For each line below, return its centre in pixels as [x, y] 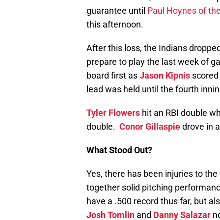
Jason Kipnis [165, 76]
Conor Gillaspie [150, 127]
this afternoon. [115, 25]
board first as [113, 76]
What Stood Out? [119, 150]
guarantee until [117, 11]
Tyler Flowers [113, 113]
